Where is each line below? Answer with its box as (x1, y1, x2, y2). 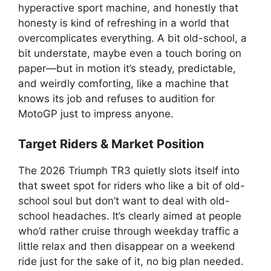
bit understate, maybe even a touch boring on (18, 47, 241, 59)
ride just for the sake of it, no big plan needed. (18, 255, 244, 267)
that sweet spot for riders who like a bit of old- (18, 180, 245, 192)
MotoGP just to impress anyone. (18, 107, 174, 120)
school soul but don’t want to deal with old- (18, 195, 230, 207)
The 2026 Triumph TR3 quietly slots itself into (18, 165, 240, 177)
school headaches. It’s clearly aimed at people (18, 210, 241, 222)
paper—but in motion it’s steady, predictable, (18, 62, 236, 74)
